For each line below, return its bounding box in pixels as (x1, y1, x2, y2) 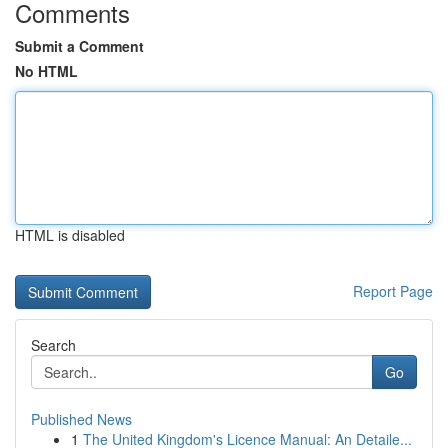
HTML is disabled (15, 225, 125, 245)
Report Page (353, 281, 433, 301)
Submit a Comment (15, 36, 144, 56)
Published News (31, 409, 132, 429)
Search (31, 335, 76, 355)
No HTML (15, 61, 78, 81)
